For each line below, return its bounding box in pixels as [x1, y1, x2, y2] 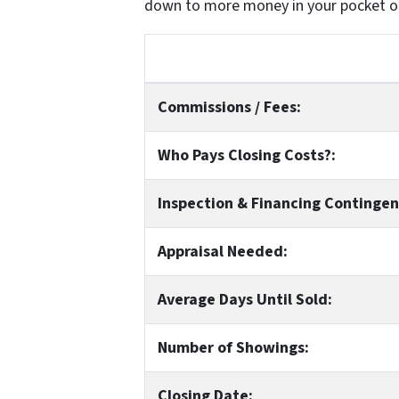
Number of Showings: [157, 336, 309, 359]
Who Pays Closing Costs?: [157, 143, 336, 167]
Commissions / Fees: [157, 95, 301, 118]
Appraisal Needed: [157, 240, 288, 263]
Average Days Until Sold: [157, 288, 332, 311]
